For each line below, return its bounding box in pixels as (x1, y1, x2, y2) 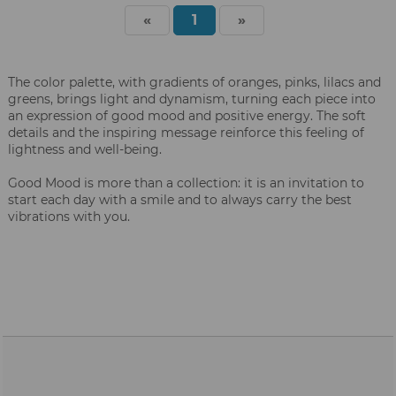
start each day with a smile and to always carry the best (8, 192, 352, 209)
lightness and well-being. (8, 141, 162, 158)
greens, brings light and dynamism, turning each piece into (8, 91, 376, 108)
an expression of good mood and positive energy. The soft (8, 108, 366, 125)
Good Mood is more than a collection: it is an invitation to (8, 175, 364, 192)
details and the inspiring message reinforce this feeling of (8, 125, 364, 141)
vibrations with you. (8, 209, 130, 225)
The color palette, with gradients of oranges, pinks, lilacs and (8, 74, 381, 91)
